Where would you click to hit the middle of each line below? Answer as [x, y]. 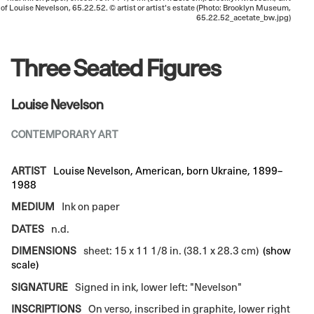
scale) [25, 265]
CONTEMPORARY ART [65, 134]
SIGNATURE [40, 287]
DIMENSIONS [44, 251]
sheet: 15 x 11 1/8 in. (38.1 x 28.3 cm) [171, 251]
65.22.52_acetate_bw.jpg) [244, 17]
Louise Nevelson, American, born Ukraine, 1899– [168, 170]
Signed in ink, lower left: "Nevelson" [158, 287]
